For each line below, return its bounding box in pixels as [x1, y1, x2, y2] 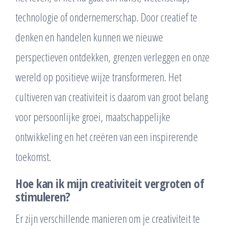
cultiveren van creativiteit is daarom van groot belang [15, 88, 208, 104]
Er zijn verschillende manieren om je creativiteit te [15, 210, 200, 226]
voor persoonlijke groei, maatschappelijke [15, 108, 170, 124]
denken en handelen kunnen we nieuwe [15, 29, 163, 44]
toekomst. [15, 148, 51, 164]
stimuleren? [15, 188, 71, 205]
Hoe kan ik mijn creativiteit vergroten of [15, 174, 204, 192]
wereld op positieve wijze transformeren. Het [15, 68, 181, 84]
